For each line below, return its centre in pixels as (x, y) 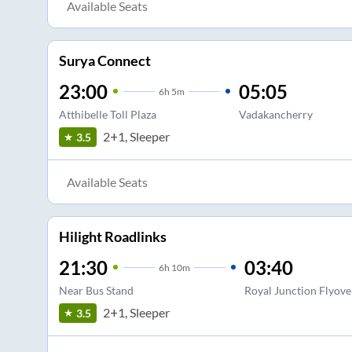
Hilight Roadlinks (112, 236)
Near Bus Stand (96, 290)
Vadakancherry (275, 114)
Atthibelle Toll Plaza (107, 114)
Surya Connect (104, 60)
